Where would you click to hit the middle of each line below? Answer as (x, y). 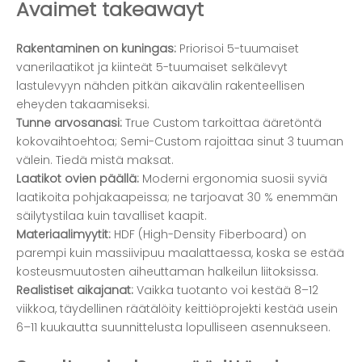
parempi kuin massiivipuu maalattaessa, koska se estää (180, 253)
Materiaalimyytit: (65, 234)
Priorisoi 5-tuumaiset (239, 48)
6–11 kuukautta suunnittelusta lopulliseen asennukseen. (173, 327)
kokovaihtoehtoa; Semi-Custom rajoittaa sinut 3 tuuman (180, 141)
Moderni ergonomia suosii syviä (235, 178)
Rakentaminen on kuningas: (98, 48)
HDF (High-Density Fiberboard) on (210, 234)
